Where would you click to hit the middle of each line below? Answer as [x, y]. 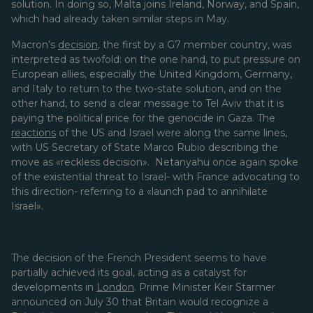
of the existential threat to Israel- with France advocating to [155, 177]
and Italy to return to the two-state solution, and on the [146, 89]
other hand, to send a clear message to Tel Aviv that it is [147, 103]
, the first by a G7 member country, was [195, 45]
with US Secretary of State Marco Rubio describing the [145, 147]
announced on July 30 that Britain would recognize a [140, 302]
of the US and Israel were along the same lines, [172, 133]
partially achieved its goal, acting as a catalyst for [129, 272]
